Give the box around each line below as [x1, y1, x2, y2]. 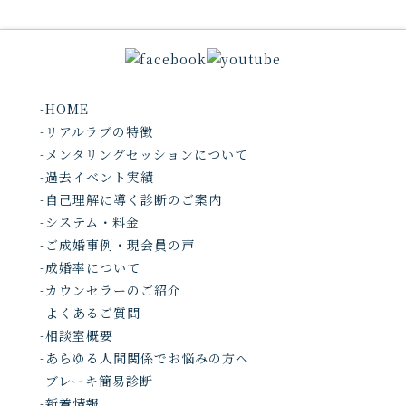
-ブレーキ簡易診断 [39, 372, 153, 390]
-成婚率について [39, 258, 140, 276]
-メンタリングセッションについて [39, 145, 248, 163]
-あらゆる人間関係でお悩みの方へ [39, 349, 249, 367]
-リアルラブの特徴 [39, 122, 153, 140]
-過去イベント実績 [39, 168, 154, 186]
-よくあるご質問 [39, 304, 140, 322]
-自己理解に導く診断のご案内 [39, 190, 222, 208]
